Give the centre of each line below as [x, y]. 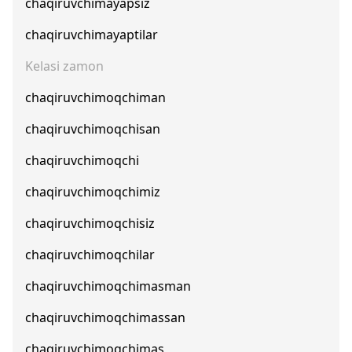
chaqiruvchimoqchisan [93, 129]
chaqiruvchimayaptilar [92, 35]
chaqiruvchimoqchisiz [90, 223]
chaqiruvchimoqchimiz [93, 192]
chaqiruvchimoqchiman [95, 97]
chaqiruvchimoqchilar [90, 255]
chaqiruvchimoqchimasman [108, 286]
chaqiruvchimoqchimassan [105, 317]
